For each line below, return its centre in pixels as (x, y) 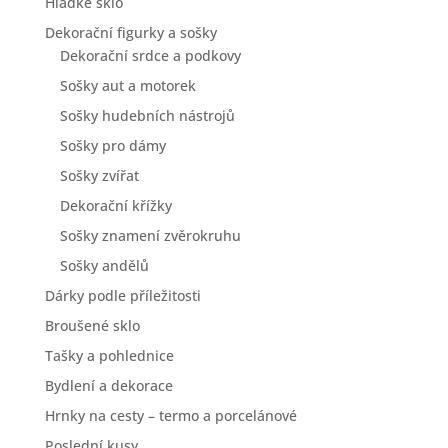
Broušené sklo (92, 325)
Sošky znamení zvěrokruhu (150, 235)
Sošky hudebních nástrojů (147, 115)
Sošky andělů (104, 265)
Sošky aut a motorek (127, 85)
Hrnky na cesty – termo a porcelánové (170, 415)
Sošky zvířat (99, 175)
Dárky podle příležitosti (122, 295)
